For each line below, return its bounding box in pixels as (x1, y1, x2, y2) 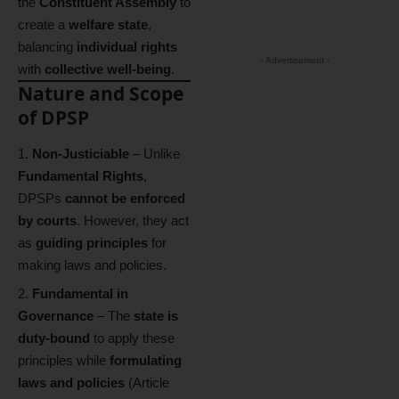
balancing (18, 39, 77, 54)
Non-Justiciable (32, 145, 129, 161)
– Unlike (129, 145, 180, 161)
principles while (18, 353, 110, 368)
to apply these (90, 330, 175, 346)
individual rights (77, 39, 177, 54)
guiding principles (36, 234, 148, 250)
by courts (18, 212, 77, 228)
